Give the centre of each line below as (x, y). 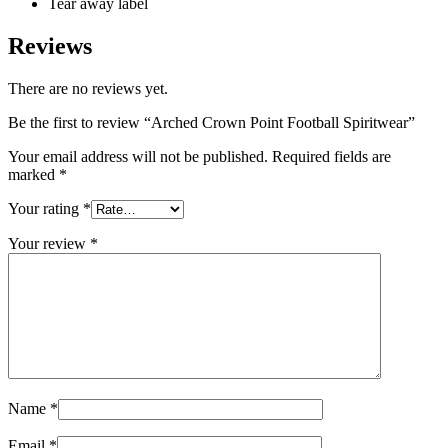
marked (33, 174)
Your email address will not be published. (138, 156)
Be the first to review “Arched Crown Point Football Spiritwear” (211, 122)
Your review (49, 243)
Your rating (45, 208)
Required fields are (331, 156)
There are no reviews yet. (88, 88)
